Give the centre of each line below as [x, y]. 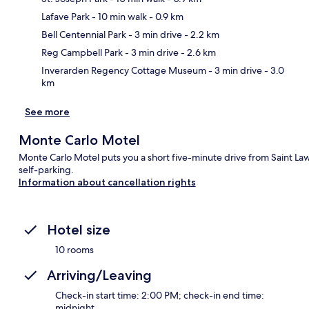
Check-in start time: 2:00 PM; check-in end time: [160, 295]
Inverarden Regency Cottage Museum [124, 70]
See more [47, 111]
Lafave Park [66, 16]
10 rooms [74, 249]
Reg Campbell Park [82, 52]
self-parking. [46, 169]
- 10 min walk [118, 16]
